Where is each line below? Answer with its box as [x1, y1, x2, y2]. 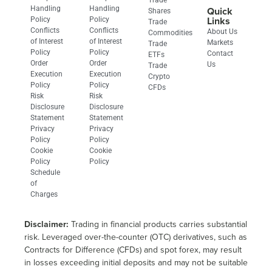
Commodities [148, 28, 192, 37]
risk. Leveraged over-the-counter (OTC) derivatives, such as [24, 230, 247, 243]
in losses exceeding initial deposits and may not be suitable [24, 256, 248, 269]
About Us [207, 27, 237, 36]
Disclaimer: [24, 217, 69, 231]
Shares [148, 6, 171, 15]
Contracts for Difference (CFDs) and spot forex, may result [24, 243, 242, 256]
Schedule [30, 168, 60, 177]
